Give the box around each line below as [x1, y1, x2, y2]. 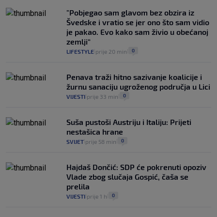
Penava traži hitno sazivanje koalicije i [66, 72, 202, 82]
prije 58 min [85, 138, 116, 145]
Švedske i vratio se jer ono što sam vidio [66, 17, 209, 27]
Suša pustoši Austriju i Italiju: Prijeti [66, 117, 191, 127]
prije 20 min [95, 48, 127, 55]
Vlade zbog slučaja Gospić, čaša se [66, 172, 188, 182]
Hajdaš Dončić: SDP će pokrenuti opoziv [66, 162, 206, 172]
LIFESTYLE [66, 48, 94, 55]
